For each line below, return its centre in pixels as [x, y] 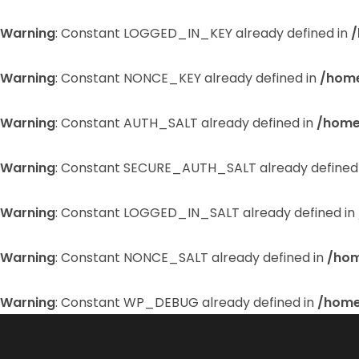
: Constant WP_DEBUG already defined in [186, 303]
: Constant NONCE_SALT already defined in [191, 258]
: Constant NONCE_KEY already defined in [188, 78]
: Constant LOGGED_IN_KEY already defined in [203, 33]
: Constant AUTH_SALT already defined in [186, 123]
